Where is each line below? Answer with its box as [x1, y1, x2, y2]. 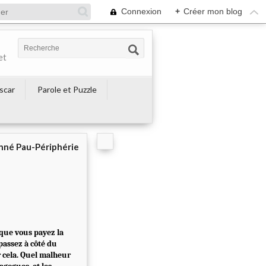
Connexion [121, 7, 161, 16]
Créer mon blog [183, 7, 242, 16]
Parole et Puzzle [37, 84, 97, 94]
